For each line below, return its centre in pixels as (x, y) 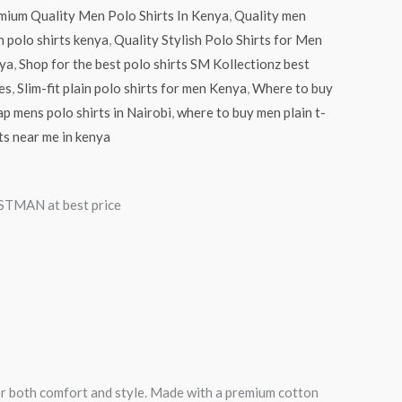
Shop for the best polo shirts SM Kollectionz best (164, 63)
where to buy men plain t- (251, 112)
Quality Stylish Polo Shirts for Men (218, 39)
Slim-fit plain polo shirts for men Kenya (131, 87)
